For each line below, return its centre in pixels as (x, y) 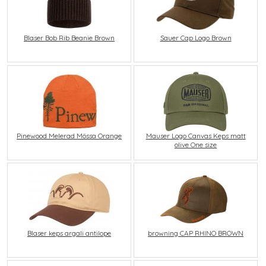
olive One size (196, 144)
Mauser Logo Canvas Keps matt (196, 135)
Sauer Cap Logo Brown (196, 38)
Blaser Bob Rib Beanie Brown (69, 38)
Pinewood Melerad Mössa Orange (69, 135)
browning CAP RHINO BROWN (196, 233)
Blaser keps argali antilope (69, 233)
